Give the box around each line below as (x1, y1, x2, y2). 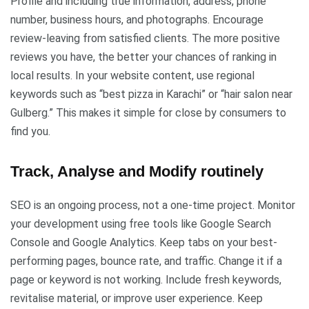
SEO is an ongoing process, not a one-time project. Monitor (10, 198, 295, 212)
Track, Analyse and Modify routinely (10, 162, 263, 180)
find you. (10, 124, 53, 138)
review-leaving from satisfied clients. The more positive (10, 31, 280, 45)
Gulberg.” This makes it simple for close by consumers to (10, 106, 286, 119)
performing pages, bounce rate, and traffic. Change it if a (10, 254, 282, 268)
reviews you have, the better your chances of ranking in (10, 50, 277, 63)
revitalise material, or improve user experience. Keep (10, 291, 263, 305)
